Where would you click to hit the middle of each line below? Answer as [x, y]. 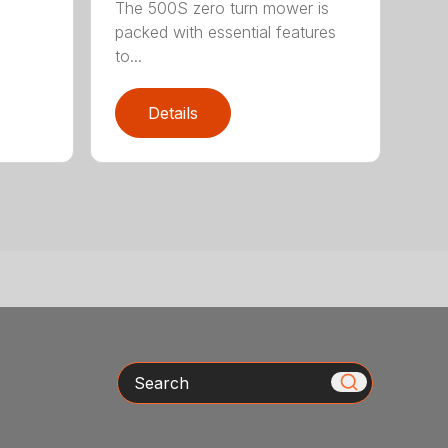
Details [173, 112]
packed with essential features [226, 31]
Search [143, 372]
